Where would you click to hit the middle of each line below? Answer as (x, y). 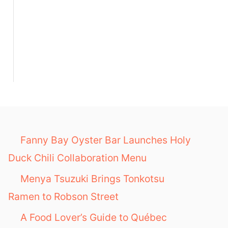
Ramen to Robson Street (63, 196)
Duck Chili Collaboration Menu (77, 158)
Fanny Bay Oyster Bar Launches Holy (106, 140)
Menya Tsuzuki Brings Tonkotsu (92, 179)
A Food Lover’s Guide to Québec (94, 217)
